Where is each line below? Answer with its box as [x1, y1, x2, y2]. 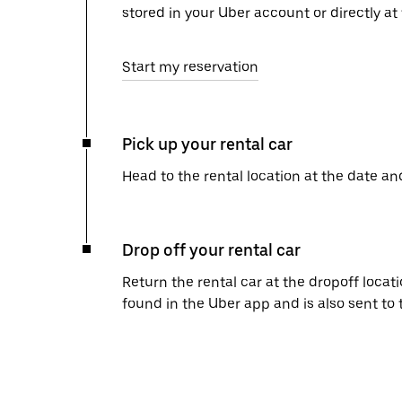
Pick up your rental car [122, 135, 293, 153]
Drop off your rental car [122, 240, 301, 259]
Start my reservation [122, 58, 258, 75]
